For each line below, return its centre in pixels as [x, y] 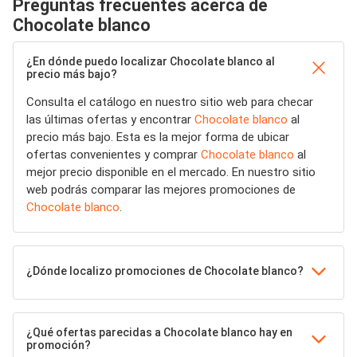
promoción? [59, 345]
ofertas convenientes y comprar [114, 155]
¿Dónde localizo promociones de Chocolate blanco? [165, 271]
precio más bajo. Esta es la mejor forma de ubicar [158, 137]
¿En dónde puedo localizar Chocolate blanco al [151, 61]
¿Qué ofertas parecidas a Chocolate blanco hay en [159, 332]
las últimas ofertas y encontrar [110, 120]
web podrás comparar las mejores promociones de [161, 190]
